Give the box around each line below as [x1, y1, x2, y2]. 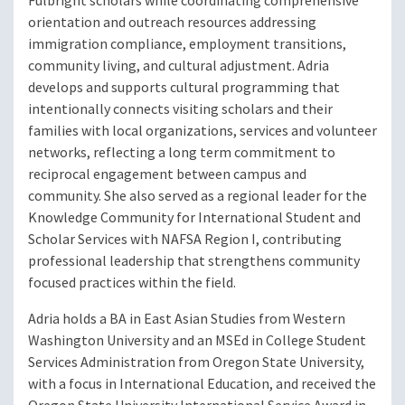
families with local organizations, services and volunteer [28, 121, 377, 141]
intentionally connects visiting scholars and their [28, 99, 333, 119]
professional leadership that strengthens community [28, 251, 360, 271]
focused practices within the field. [28, 273, 236, 293]
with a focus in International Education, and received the [28, 374, 376, 394]
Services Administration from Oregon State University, [28, 353, 364, 372]
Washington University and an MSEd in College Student [28, 331, 366, 351]
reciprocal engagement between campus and [28, 165, 306, 184]
